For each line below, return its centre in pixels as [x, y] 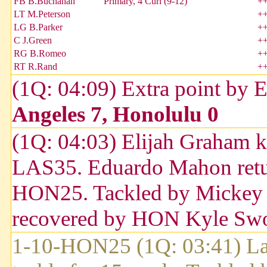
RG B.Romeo [40, 54]
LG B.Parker [38, 27]
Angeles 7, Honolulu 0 [115, 114]
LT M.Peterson [42, 14]
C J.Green [33, 41]
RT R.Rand [35, 67]
